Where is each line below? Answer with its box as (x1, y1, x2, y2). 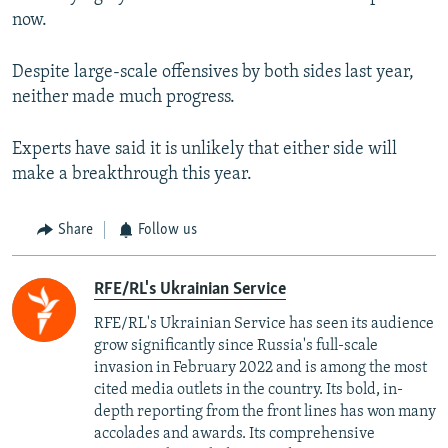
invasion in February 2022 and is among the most (94, 359, 427, 376)
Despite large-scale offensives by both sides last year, (12, 63, 414, 83)
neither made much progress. (12, 88, 235, 108)
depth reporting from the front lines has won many (94, 403, 436, 420)
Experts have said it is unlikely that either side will (12, 140, 397, 160)
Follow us (138, 222, 197, 239)
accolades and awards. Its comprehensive (94, 425, 375, 442)
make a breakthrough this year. (12, 165, 252, 185)
